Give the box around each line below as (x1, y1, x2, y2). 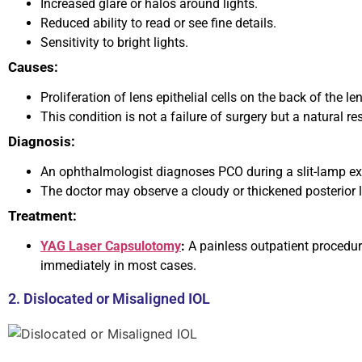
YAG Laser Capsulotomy (40, 238, 181, 255)
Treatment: (8, 208, 77, 225)
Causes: (8, 59, 58, 76)
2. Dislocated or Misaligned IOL (8, 290, 210, 308)
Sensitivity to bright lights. (40, 35, 188, 51)
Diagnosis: (8, 133, 75, 150)
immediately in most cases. (40, 258, 196, 274)
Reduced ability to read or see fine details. (40, 15, 276, 32)
